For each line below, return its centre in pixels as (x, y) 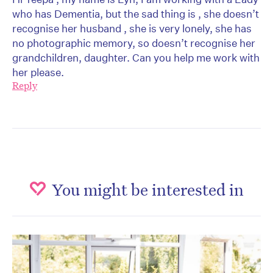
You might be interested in (148, 189)
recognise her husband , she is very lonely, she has (132, 29)
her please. (38, 73)
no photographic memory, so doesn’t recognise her (134, 43)
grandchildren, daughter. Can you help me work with (136, 58)
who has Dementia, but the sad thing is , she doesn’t (136, 14)
